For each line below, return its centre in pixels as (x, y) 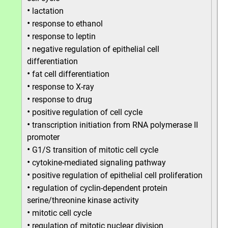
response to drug (62, 99)
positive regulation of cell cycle (87, 112)
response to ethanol (67, 24)
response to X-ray (63, 87)
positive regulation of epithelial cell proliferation (117, 175)
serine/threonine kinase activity (83, 200)
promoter (43, 137)
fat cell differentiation (71, 74)
